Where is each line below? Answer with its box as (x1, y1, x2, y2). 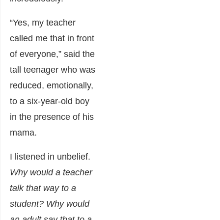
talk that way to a (10, 183, 76, 193)
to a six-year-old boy (10, 96, 89, 106)
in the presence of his (10, 111, 94, 122)
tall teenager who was (10, 64, 95, 75)
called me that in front (10, 33, 94, 43)
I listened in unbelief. (10, 151, 90, 162)
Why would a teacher (10, 167, 92, 177)
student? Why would (10, 198, 89, 209)
